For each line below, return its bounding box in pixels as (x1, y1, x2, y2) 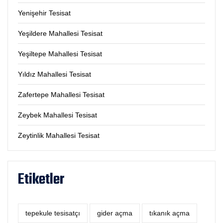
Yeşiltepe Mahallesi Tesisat (18, 50, 102, 58)
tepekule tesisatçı (25, 209, 80, 218)
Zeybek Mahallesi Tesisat (18, 111, 97, 119)
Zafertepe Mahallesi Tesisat (18, 91, 105, 99)
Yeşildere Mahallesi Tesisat (18, 29, 103, 38)
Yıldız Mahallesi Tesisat (18, 70, 91, 79)
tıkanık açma (149, 209, 190, 218)
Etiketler (18, 168, 64, 192)
